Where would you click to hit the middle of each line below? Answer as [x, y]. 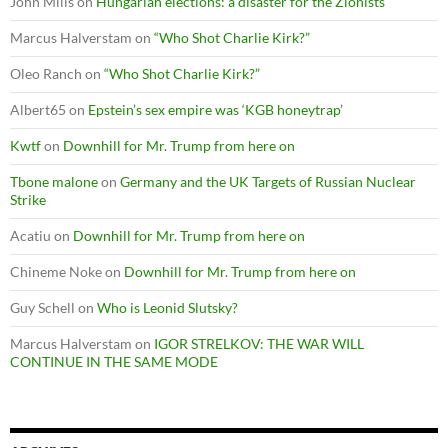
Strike [28, 199]
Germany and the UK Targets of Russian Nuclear [268, 181]
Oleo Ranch [46, 73]
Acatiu [30, 235]
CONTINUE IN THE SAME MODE [114, 361]
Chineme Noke [56, 271]
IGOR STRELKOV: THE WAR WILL [259, 343]
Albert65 [38, 109]
